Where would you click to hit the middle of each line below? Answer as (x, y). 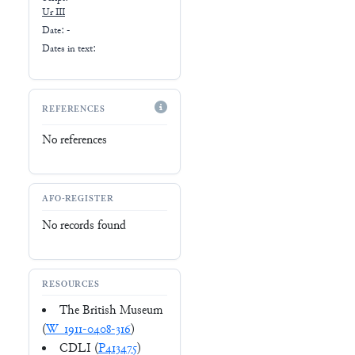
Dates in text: (69, 49)
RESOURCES (71, 285)
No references (74, 140)
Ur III (53, 13)
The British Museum (111, 311)
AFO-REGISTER (78, 200)
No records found (84, 226)
